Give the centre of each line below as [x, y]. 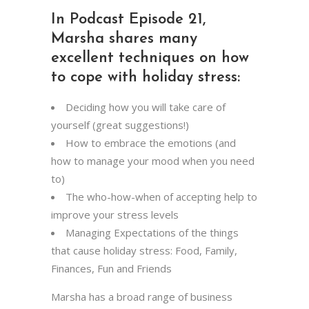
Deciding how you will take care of [146, 107]
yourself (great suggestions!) [120, 124]
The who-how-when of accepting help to [161, 196]
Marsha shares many [124, 39]
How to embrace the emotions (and [151, 142]
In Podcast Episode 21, [128, 19]
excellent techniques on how [150, 58]
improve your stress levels [115, 214]
